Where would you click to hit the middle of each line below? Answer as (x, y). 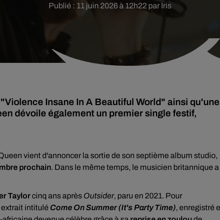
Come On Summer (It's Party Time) (113, 207)
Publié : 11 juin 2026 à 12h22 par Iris (110, 6)
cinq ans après (57, 196)
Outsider (99, 196)
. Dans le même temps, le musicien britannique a (135, 167)
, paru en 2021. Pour (148, 196)
